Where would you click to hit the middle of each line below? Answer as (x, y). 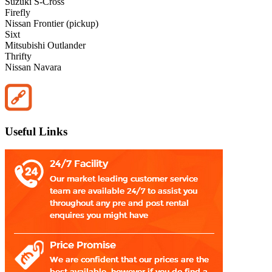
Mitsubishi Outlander (45, 46)
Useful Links (36, 131)
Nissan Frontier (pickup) (52, 24)
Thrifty (18, 56)
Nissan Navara (33, 67)
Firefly (18, 13)
